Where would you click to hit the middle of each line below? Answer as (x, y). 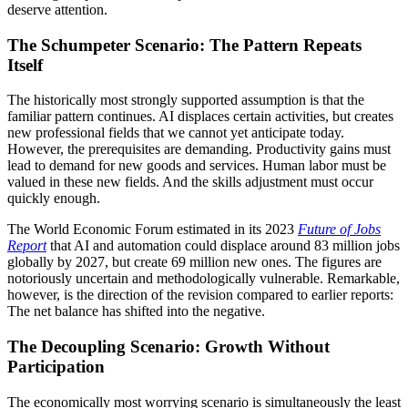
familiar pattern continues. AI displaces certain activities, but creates (200, 117)
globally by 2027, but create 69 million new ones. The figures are (194, 262)
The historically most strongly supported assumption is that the (186, 100)
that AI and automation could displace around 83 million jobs (223, 246)
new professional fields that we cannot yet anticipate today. (176, 133)
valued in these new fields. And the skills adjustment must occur (190, 182)
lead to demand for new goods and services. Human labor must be (197, 166)
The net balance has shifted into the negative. (136, 311)
